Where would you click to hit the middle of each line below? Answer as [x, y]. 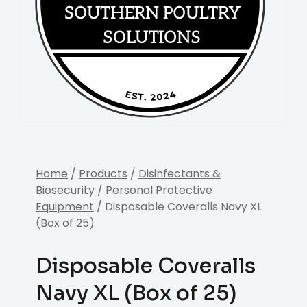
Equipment [65, 207]
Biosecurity [65, 191]
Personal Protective [159, 191]
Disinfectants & [180, 174]
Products [103, 174]
